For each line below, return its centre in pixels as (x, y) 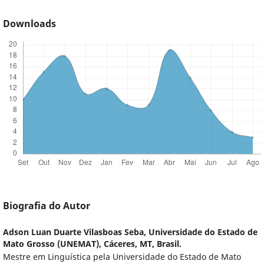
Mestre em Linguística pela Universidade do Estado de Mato (122, 257)
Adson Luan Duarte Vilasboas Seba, (75, 232)
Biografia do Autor (46, 206)
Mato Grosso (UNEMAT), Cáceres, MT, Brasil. (92, 244)
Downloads (29, 24)
